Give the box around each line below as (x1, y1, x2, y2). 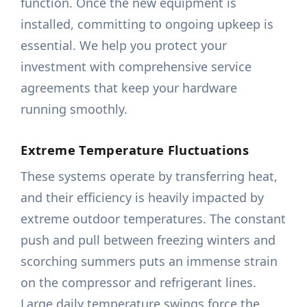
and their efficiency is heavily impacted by (21, 189, 265, 206)
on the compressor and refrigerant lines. (21, 274, 257, 291)
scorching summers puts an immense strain (21, 253, 278, 270)
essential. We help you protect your (21, 37, 228, 54)
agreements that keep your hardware (21, 79, 238, 97)
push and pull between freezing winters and (21, 232, 276, 249)
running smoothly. (21, 101, 128, 118)
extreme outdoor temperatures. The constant (21, 210, 286, 228)
